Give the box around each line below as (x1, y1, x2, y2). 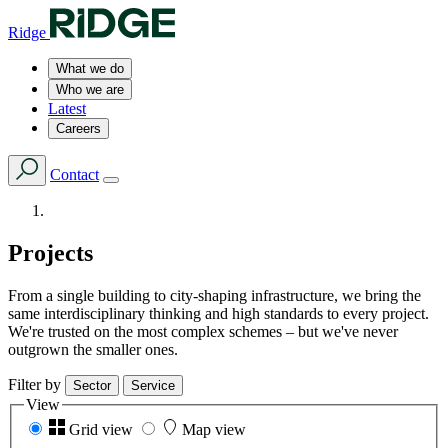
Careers (56, 121, 101, 136)
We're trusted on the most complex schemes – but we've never (8, 322, 398, 340)
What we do (56, 61, 124, 76)
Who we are (56, 82, 124, 97)
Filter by (8, 375, 61, 393)
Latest (48, 100, 86, 117)
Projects (8, 239, 93, 266)
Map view (182, 421, 246, 439)
